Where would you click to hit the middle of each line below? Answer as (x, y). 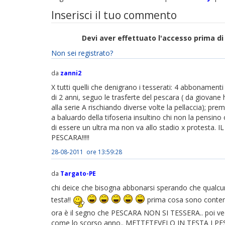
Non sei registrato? (82, 53)
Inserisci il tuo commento (114, 15)
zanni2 (71, 73)
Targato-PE (78, 173)
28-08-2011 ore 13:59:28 (87, 151)
